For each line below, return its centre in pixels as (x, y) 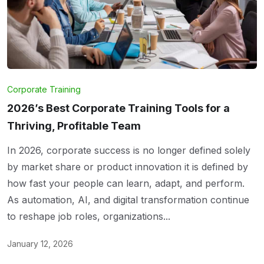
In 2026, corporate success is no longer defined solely (129, 151)
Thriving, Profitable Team (74, 126)
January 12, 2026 (40, 244)
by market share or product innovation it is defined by (128, 167)
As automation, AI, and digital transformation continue (128, 200)
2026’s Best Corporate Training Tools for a (118, 108)
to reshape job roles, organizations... (89, 217)
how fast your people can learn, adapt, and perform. (126, 184)
